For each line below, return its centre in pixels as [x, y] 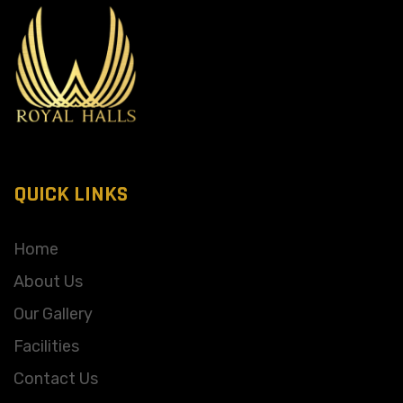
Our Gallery [53, 314]
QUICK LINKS [71, 194]
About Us [48, 282]
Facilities [46, 346]
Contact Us [56, 379]
